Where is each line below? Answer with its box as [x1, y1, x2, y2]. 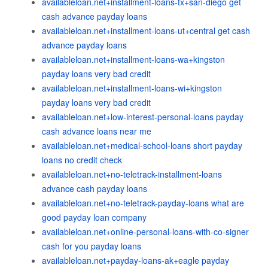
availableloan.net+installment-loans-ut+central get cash [42, 25, 250, 36]
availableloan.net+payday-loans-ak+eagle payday [42, 254, 229, 266]
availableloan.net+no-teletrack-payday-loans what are [42, 197, 244, 209]
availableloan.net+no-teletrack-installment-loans [42, 168, 222, 180]
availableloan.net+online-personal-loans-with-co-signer [42, 226, 249, 237]
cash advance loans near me [42, 125, 151, 137]
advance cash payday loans [42, 182, 147, 194]
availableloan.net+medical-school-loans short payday [42, 139, 242, 151]
